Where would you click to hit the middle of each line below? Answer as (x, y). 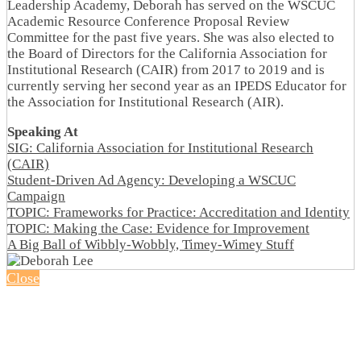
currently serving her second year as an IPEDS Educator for (177, 85)
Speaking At (43, 131)
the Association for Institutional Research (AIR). (145, 102)
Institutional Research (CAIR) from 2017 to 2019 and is (166, 69)
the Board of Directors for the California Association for (167, 53)
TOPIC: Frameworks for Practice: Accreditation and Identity (178, 212)
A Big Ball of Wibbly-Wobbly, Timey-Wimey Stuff (151, 244)
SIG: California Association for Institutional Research (160, 147)
